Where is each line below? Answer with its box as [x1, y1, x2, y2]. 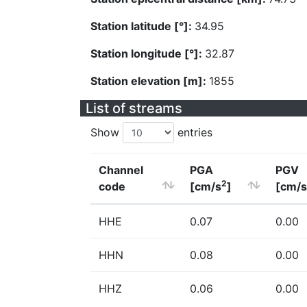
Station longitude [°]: [90, 47, 205, 60]
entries [174, 125, 212, 139]
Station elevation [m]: [90, 74, 209, 88]
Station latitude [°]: [90, 19, 195, 33]
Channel [99, 163, 143, 177]
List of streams [86, 100, 182, 116]
